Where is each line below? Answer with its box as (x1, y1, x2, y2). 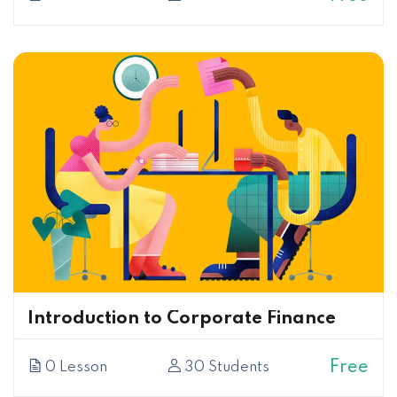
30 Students (181, 360, 269, 376)
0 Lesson (42, 360, 107, 376)
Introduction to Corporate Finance (27, 310, 336, 329)
